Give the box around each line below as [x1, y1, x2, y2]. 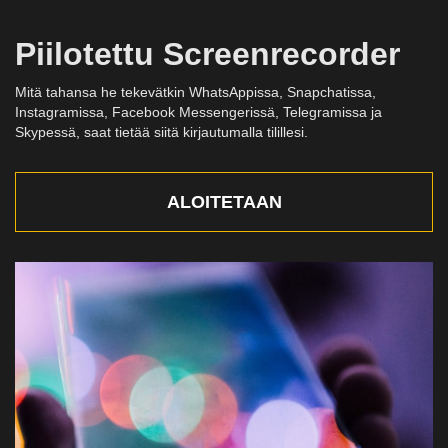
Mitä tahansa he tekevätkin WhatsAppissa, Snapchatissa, [15, 84, 376, 101]
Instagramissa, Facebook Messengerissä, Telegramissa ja [15, 104, 382, 121]
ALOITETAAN [166, 192, 282, 213]
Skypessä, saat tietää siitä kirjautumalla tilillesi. [15, 124, 308, 141]
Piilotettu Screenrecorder [15, 36, 400, 73]
